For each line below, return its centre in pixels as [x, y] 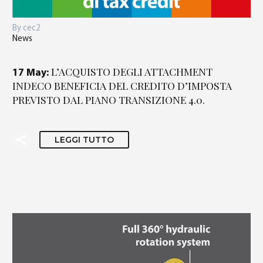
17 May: [32, 73]
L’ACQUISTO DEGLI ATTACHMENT [132, 72]
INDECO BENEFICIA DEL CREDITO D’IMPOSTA [122, 86]
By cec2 [26, 29]
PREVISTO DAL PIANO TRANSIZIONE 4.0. [109, 100]
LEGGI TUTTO [84, 140]
